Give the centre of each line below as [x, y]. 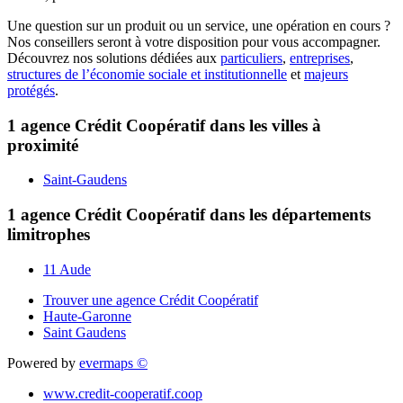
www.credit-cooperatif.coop [123, 393]
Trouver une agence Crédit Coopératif [151, 300]
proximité [43, 145]
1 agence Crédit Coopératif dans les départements [189, 215]
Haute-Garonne [87, 316]
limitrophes [49, 235]
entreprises [320, 58]
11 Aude [67, 269]
